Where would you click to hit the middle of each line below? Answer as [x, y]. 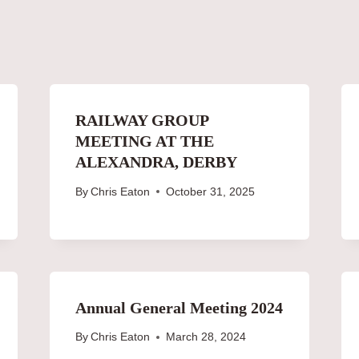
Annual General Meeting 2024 [179, 307]
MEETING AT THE [144, 141]
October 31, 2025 [210, 192]
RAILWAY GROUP [141, 120]
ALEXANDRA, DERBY [156, 161]
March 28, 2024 [206, 337]
